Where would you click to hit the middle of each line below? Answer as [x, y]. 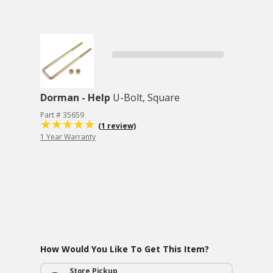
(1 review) [117, 126]
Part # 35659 [62, 115]
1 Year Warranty [68, 137]
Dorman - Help [75, 97]
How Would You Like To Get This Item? [125, 249]
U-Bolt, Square [146, 97]
